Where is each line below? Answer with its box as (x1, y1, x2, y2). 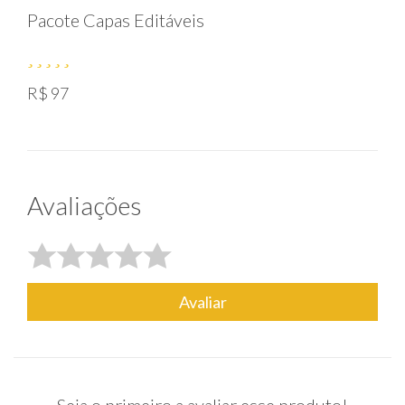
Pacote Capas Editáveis (27, 9, 204, 31)
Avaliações (27, 190, 142, 221)
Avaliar (178, 292, 227, 312)
